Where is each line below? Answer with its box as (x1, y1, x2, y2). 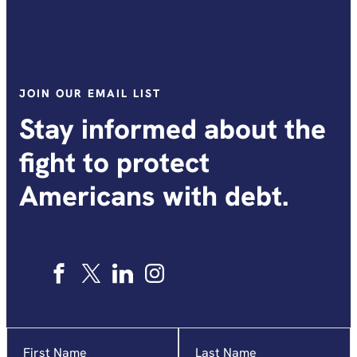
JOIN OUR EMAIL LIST (19, 86, 161, 101)
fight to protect (19, 144, 210, 182)
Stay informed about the (19, 111, 326, 148)
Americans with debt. (19, 178, 288, 215)
